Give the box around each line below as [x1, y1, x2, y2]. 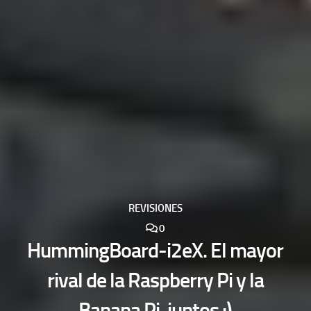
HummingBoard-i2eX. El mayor [27, 237, 284, 263]
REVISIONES [128, 202, 183, 215]
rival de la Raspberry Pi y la [47, 267, 264, 293]
